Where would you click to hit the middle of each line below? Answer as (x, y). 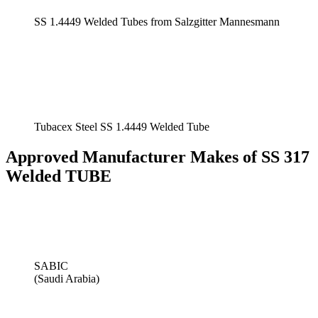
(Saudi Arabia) (67, 278)
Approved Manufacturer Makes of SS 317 (158, 157)
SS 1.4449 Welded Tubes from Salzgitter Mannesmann (157, 21)
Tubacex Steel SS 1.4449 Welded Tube (122, 126)
